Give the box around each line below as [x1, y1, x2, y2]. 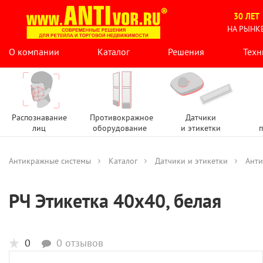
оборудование [93, 123, 147, 133]
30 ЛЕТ [233, 11, 261, 22]
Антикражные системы [9, 156, 91, 166]
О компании [9, 46, 59, 58]
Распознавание [11, 112, 67, 123]
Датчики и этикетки [155, 156, 228, 166]
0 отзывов [56, 236, 103, 249]
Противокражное [89, 112, 153, 123]
